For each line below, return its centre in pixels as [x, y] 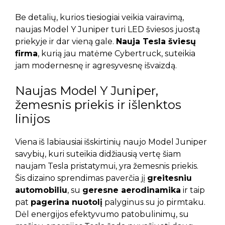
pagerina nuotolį [67, 202]
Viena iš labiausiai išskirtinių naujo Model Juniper [111, 142]
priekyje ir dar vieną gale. [66, 42]
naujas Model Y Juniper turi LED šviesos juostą [107, 30]
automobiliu [41, 190]
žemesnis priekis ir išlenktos [98, 105]
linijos [33, 119]
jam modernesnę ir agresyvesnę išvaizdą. [96, 66]
